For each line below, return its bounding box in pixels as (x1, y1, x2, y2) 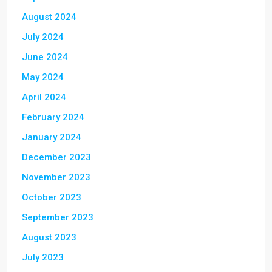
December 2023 (22, 151, 91, 163)
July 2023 (22, 251, 64, 263)
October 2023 (22, 191, 81, 203)
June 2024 (22, 51, 68, 63)
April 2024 (22, 91, 66, 103)
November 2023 (22, 171, 90, 183)
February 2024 (22, 111, 84, 123)
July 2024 (22, 31, 64, 42)
